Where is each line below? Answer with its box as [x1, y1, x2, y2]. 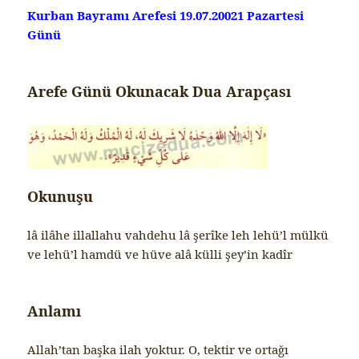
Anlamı [27, 301, 82, 321]
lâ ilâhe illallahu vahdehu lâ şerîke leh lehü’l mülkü [27, 227, 329, 244]
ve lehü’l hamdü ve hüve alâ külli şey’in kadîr [27, 246, 293, 263]
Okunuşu [27, 187, 94, 207]
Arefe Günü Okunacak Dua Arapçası [27, 82, 292, 102]
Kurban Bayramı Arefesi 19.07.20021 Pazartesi [27, 7, 305, 24]
